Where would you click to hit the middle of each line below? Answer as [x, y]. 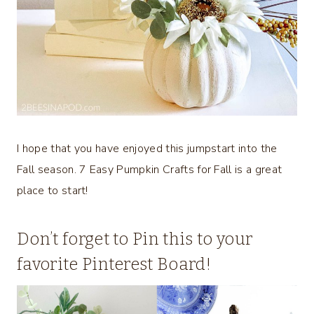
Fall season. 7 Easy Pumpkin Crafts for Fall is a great [150, 170]
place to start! [53, 191]
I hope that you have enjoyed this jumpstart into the [147, 149]
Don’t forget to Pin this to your [135, 239]
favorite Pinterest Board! [114, 265]
